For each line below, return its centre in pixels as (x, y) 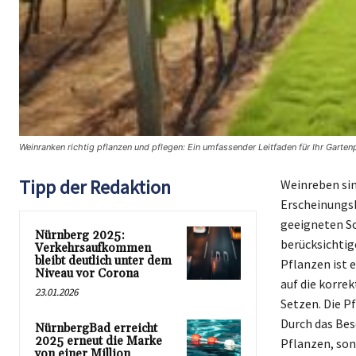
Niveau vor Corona (87, 273)
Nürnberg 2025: (80, 235)
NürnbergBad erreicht (96, 328)
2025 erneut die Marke (99, 341)
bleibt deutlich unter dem (103, 261)
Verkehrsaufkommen (93, 248)
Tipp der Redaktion (95, 187)
